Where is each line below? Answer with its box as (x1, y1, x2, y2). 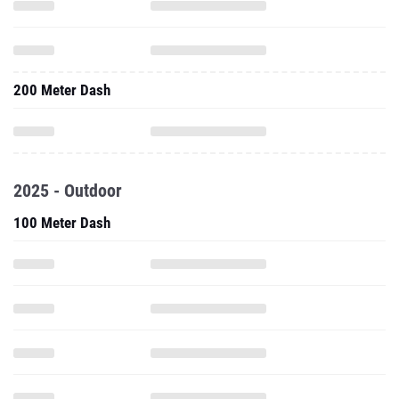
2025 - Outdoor (13, 180, 122, 201)
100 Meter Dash (13, 214, 110, 232)
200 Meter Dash (13, 81, 110, 99)
